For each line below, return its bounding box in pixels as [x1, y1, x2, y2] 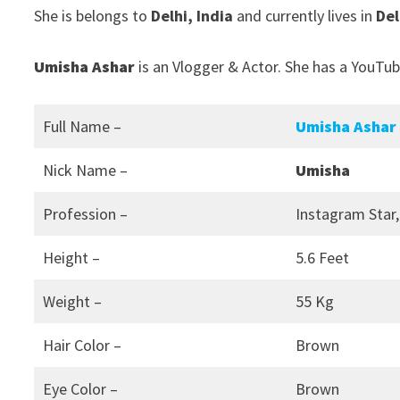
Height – [43, 247, 101, 269]
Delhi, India [151, 5, 234, 27]
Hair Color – [43, 335, 122, 356]
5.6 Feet [296, 247, 350, 269]
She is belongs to [34, 5, 152, 27]
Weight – [43, 291, 103, 312]
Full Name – [43, 116, 122, 137]
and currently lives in [233, 5, 377, 27]
